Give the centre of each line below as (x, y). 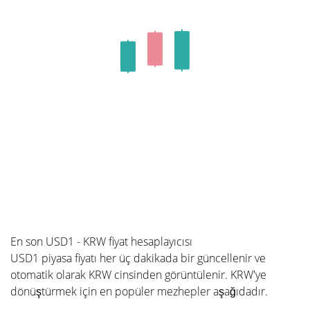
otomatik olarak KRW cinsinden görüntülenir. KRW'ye (138, 275)
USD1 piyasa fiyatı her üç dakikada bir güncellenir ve (138, 258)
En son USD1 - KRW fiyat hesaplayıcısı (101, 241)
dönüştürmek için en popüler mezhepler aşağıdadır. (139, 291)
